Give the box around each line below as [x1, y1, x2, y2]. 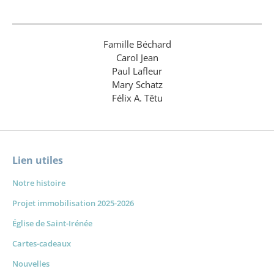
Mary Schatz [111, 78, 163, 91]
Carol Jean [116, 51, 158, 64]
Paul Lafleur [112, 65, 162, 77]
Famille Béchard [103, 38, 171, 50]
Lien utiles [12, 154, 63, 167]
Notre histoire [12, 177, 65, 188]
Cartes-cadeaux [12, 238, 71, 249]
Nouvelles [12, 258, 50, 269]
